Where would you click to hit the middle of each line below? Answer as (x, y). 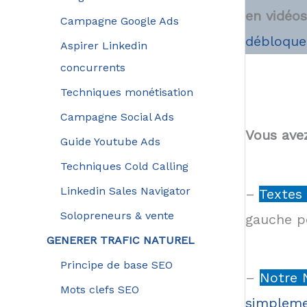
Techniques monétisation (126, 92)
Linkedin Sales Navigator (125, 191)
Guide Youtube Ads (110, 141)
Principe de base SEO (116, 265)
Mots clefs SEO (99, 289)
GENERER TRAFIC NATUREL (120, 240)
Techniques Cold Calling (124, 166)
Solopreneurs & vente (117, 215)
